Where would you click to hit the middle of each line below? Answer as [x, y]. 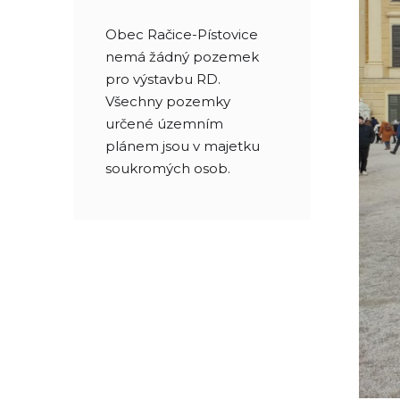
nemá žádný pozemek [182, 57]
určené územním [164, 124]
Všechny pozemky [168, 101]
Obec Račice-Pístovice [182, 34]
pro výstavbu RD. [163, 79]
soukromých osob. [168, 168]
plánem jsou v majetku [183, 146]
